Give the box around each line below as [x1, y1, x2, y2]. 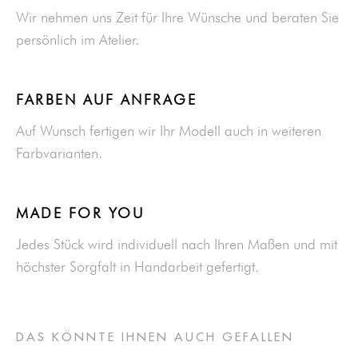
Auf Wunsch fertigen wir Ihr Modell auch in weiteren [16, 121, 321, 139]
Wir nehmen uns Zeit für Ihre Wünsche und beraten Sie [16, 8, 339, 26]
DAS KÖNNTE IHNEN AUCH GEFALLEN [16, 331, 294, 344]
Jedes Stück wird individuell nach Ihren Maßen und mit [16, 235, 337, 253]
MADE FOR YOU [16, 204, 145, 221]
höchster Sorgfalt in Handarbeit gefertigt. [16, 257, 259, 275]
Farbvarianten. [16, 144, 102, 161]
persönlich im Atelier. [16, 30, 139, 48]
